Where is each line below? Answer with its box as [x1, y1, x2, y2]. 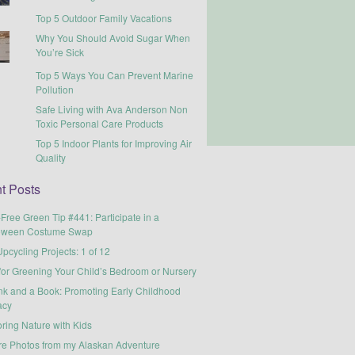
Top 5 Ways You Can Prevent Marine [36, 67, 194, 82]
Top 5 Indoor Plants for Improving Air [36, 136, 193, 150]
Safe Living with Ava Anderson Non [36, 101, 189, 116]
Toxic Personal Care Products [36, 116, 164, 130]
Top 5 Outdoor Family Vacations [36, 10, 173, 25]
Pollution [36, 82, 74, 96]
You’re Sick [36, 44, 85, 59]
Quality [36, 150, 67, 164]
